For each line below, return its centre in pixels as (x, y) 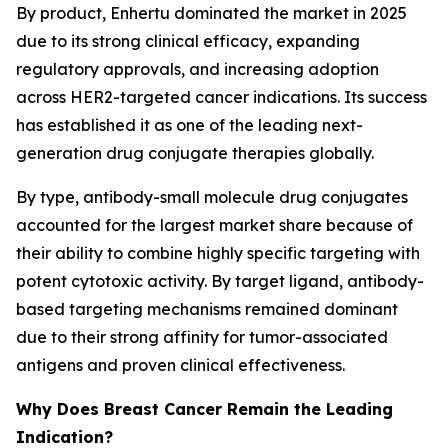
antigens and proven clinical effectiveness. (180, 365)
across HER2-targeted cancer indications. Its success (221, 97)
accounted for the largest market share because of (214, 225)
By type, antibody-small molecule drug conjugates (212, 197)
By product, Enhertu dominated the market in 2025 (211, 13)
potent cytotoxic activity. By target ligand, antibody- (220, 281)
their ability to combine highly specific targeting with (218, 253)
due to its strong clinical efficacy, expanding (188, 41)
